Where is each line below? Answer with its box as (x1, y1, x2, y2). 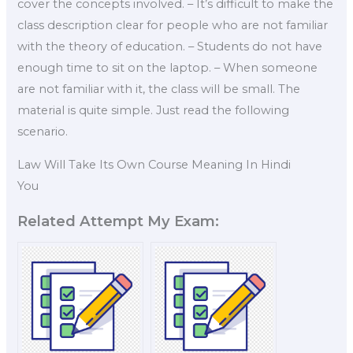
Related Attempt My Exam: (17, 212, 220, 231)
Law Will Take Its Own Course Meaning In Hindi (17, 157, 292, 172)
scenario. (17, 124, 69, 139)
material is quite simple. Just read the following (17, 102, 290, 117)
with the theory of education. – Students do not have (17, 39, 323, 54)
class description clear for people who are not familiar (17, 17, 329, 32)
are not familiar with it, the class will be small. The (17, 81, 301, 96)
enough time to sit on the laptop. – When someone (17, 60, 318, 75)
